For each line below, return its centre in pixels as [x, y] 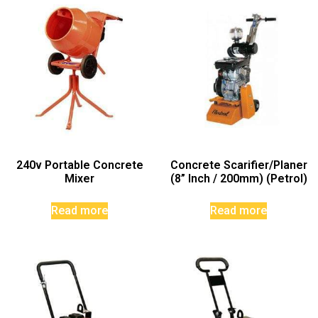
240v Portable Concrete [79, 165]
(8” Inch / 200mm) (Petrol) [238, 179]
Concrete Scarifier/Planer [238, 165]
